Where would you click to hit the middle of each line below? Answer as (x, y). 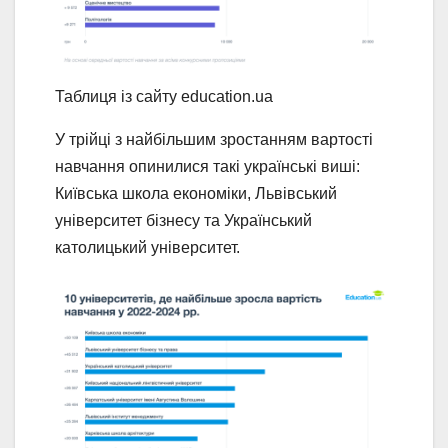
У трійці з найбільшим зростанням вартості (214, 140)
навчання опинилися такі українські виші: (207, 167)
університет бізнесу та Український (183, 221)
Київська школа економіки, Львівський (196, 194)
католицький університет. (147, 248)
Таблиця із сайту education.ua (164, 97)
